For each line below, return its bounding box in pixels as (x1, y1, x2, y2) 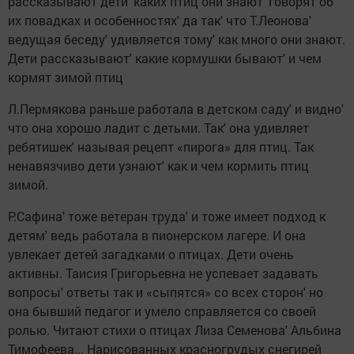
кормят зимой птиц (8, 69, 123, 86)
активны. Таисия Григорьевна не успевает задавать (8, 265, 318, 282)
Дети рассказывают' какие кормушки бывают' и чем (8, 50, 322, 67)
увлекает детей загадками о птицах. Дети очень (8, 246, 294, 263)
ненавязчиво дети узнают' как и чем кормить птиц (8, 157, 309, 175)
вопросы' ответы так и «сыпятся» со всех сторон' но (8, 284, 323, 301)
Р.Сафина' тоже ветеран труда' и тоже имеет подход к (8, 208, 326, 225)
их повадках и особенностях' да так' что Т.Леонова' (8, 12, 311, 29)
